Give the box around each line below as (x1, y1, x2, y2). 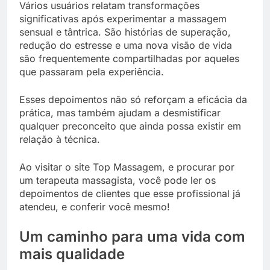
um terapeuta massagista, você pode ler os (19, 174, 216, 187)
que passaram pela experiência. (19, 66, 167, 78)
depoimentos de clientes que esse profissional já (19, 187, 240, 200)
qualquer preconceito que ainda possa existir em (19, 120, 241, 133)
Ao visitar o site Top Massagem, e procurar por (19, 161, 234, 174)
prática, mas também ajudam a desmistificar (19, 107, 221, 119)
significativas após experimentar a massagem (19, 13, 227, 25)
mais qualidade (19, 245, 125, 263)
